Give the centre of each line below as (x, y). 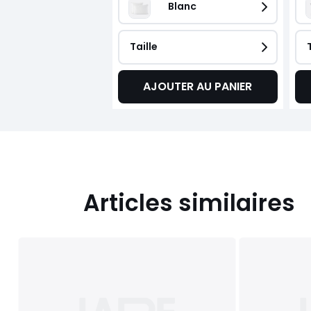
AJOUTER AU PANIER (197, 87)
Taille (143, 47)
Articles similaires (189, 203)
